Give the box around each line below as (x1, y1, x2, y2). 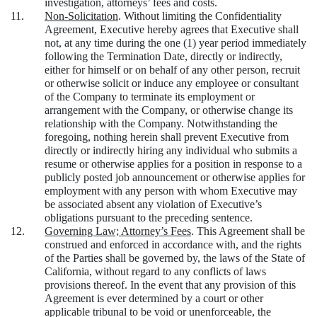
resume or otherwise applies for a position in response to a (45, 158, 302, 171)
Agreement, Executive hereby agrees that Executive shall (45, 23, 299, 36)
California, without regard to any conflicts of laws (45, 265, 266, 278)
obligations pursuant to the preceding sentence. (45, 212, 253, 224)
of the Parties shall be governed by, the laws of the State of (45, 252, 305, 265)
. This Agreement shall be (191, 225, 305, 238)
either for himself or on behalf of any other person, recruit (45, 64, 300, 76)
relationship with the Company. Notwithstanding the (45, 117, 277, 130)
